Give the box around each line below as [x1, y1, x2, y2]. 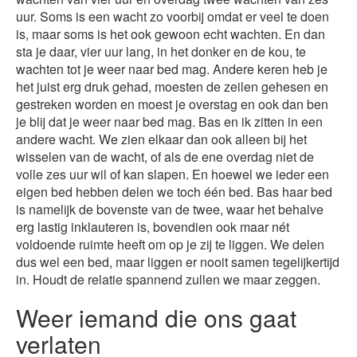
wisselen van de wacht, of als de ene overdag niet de [16, 147, 314, 166]
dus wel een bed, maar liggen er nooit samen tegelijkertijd [16, 252, 339, 271]
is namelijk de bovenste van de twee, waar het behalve [16, 199, 324, 218]
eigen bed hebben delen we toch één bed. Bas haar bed [16, 182, 332, 201]
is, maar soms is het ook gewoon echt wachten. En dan [16, 24, 325, 43]
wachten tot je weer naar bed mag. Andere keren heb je [16, 59, 328, 78]
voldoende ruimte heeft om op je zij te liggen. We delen [16, 234, 324, 253]
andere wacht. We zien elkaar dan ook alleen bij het [16, 129, 307, 148]
